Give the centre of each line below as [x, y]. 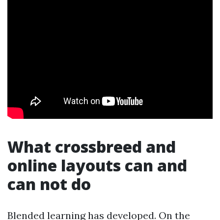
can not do [49, 184]
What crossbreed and [92, 147]
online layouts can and [97, 165]
